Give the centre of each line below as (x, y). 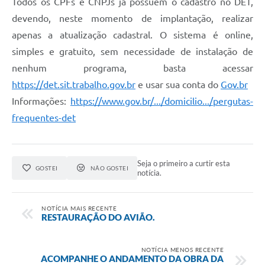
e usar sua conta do (178, 85)
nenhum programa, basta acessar (132, 68)
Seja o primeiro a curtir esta (184, 164)
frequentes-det (44, 118)
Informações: (41, 101)
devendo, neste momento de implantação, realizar (132, 19)
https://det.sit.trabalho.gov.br (74, 85)
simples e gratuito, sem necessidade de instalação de (132, 52)
